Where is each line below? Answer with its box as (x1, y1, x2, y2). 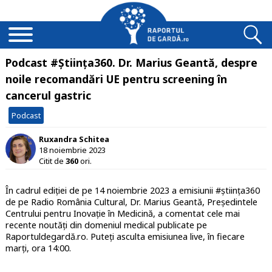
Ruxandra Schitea (38, 133, 109, 144)
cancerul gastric (5, 88, 91, 103)
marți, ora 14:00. (5, 242, 71, 254)
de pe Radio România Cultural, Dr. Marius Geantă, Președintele (5, 196, 257, 208)
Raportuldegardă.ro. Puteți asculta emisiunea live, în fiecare (5, 231, 245, 243)
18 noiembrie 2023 (38, 144, 106, 155)
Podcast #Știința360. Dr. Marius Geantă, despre (5, 55, 257, 70)
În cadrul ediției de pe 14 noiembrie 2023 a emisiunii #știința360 (5, 185, 260, 197)
